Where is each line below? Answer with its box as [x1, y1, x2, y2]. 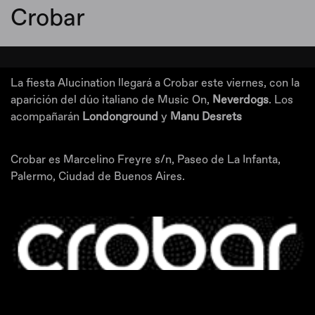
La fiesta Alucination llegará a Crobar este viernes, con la [11, 76, 300, 90]
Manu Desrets [170, 110, 242, 124]
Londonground [82, 110, 161, 124]
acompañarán [11, 110, 82, 124]
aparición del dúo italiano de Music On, [11, 93, 210, 107]
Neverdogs [210, 93, 269, 107]
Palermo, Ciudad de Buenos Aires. [11, 169, 185, 184]
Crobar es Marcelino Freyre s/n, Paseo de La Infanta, [11, 153, 281, 167]
